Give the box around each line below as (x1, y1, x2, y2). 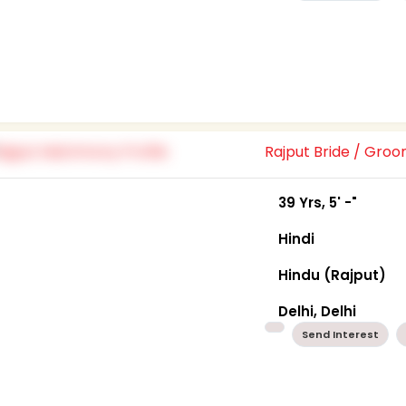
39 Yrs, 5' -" (278, 192, 358, 212)
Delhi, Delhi (278, 301, 357, 321)
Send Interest (302, 326, 380, 342)
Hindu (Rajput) (278, 265, 387, 285)
